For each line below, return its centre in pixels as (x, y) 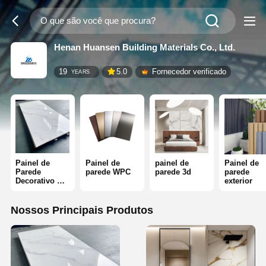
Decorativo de (41, 181)
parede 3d (173, 172)
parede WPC (108, 172)
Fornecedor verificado (189, 72)
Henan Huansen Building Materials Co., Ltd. (144, 47)
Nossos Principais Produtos (82, 210)
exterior (238, 181)
